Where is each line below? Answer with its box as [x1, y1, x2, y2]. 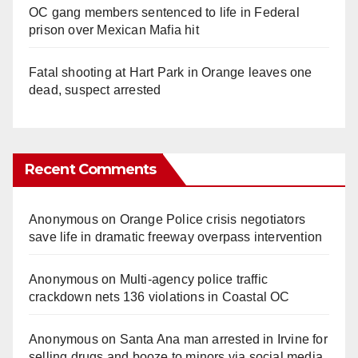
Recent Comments [25, 160, 157, 178]
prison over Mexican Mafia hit [29, 22, 199, 37]
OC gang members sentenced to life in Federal [29, 5, 300, 19]
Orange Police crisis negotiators [119, 212, 306, 226]
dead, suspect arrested [29, 82, 161, 97]
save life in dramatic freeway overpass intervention [29, 229, 323, 244]
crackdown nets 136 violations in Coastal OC [29, 289, 290, 304]
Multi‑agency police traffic [119, 272, 268, 286]
